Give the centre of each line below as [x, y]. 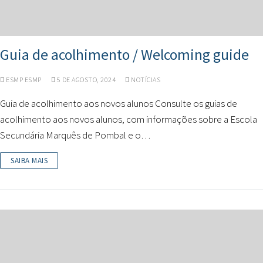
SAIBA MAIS [29, 161]
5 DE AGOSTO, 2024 [86, 80]
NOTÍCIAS [145, 80]
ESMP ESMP [23, 80]
